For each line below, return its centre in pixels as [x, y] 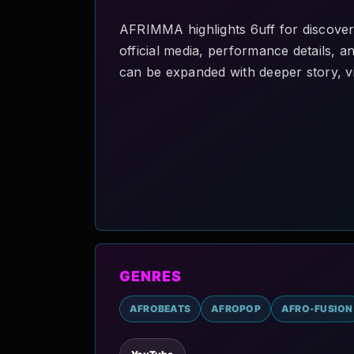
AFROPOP [236, 309]
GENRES [151, 277]
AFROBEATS [160, 309]
